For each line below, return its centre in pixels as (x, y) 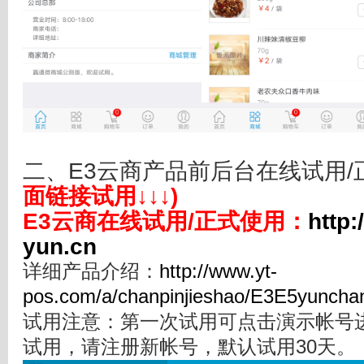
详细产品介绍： (91, 272)
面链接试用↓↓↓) (100, 197)
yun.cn (60, 247)
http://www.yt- (218, 272)
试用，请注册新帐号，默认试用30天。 (189, 347)
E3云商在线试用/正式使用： (165, 222)
